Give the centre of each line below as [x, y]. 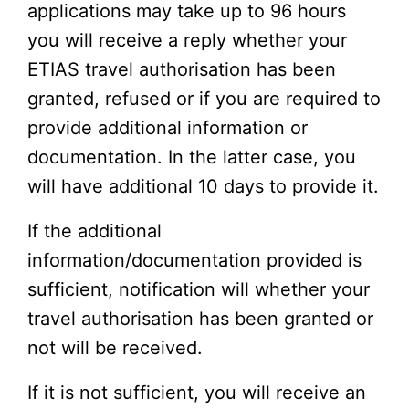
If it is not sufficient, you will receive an [197, 392]
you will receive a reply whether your [187, 40]
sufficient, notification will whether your [199, 289]
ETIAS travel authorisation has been [182, 69]
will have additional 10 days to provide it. [203, 186]
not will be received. [115, 347]
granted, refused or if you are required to [204, 98]
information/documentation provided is [194, 260]
